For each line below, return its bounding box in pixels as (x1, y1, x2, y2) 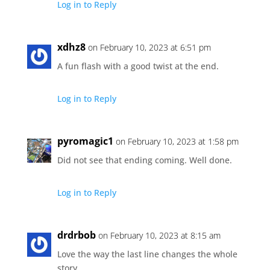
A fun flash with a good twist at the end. (57, 60, 219, 72)
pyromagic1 (57, 134, 113, 148)
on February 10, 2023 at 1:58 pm (115, 135, 239, 147)
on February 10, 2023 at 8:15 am (98, 229, 221, 241)
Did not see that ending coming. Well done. (57, 154, 232, 166)
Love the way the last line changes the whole (57, 248, 237, 260)
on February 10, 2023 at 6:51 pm (87, 41, 211, 53)
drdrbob (57, 228, 96, 242)
